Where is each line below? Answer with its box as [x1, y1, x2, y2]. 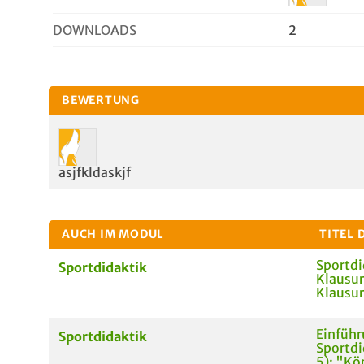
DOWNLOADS [53, 22, 136, 38]
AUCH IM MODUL [62, 227, 165, 241]
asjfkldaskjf [58, 164, 131, 180]
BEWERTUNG [62, 93, 141, 107]
